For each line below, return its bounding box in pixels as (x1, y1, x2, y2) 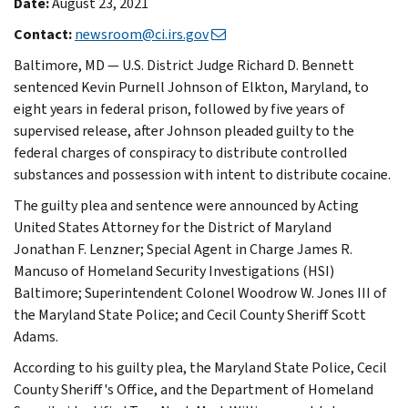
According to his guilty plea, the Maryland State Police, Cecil (14, 357, 387, 377)
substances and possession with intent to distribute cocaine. (14, 164, 391, 184)
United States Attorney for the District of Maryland (14, 217, 331, 237)
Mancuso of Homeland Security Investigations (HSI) (14, 260, 334, 280)
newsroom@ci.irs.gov (75, 24, 209, 44)
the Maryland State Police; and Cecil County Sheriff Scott (14, 304, 366, 324)
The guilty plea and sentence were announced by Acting (14, 195, 359, 215)
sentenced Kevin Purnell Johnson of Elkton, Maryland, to (14, 76, 369, 97)
